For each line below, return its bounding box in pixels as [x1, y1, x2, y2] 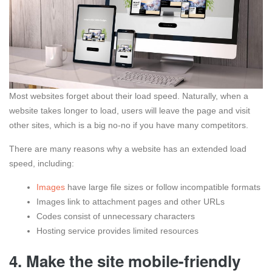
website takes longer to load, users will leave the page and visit [9, 106, 250, 116]
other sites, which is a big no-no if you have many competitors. [9, 120, 251, 131]
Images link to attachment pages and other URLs [36, 197, 225, 207]
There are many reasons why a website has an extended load [9, 144, 246, 154]
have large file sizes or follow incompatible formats [65, 182, 260, 192]
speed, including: [9, 158, 74, 169]
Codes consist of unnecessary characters [36, 211, 197, 222]
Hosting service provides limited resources [36, 226, 201, 236]
